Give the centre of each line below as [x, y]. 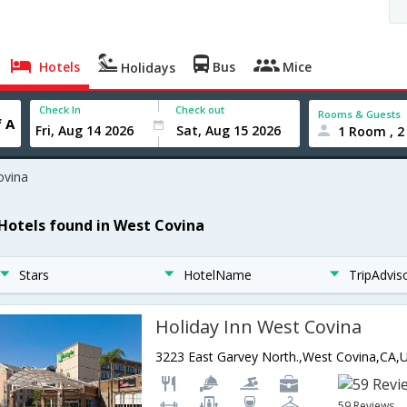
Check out [200, 109]
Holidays [147, 68]
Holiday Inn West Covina [259, 327]
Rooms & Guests [360, 114]
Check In [60, 109]
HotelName [218, 275]
